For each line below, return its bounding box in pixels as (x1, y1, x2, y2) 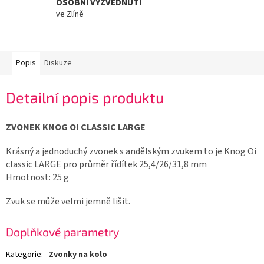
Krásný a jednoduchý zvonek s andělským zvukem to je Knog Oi (6, 144, 256, 158)
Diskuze (44, 57, 72, 70)
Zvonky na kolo (49, 249, 107, 261)
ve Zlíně (56, 8, 84, 20)
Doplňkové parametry (6, 224, 119, 239)
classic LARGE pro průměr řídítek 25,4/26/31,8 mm (6, 157, 207, 171)
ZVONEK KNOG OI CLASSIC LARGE (6, 120, 146, 134)
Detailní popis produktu (6, 88, 164, 107)
